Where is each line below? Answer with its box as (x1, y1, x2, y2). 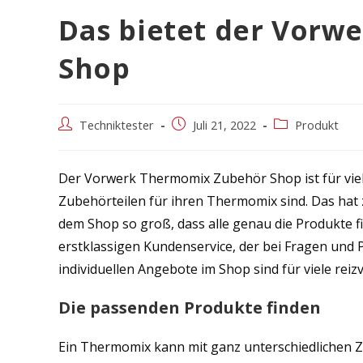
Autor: (58, 134, 89, 150)
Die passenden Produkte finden (58, 297, 321, 319)
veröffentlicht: (171, 134, 242, 150)
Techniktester (79, 117, 154, 134)
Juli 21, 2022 (193, 117, 256, 134)
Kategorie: (273, 134, 327, 150)
